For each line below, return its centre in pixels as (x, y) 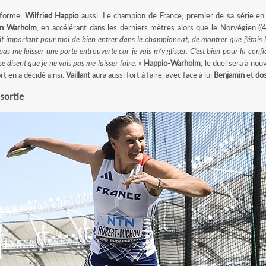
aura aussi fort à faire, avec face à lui (152, 75)
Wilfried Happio (52, 15)
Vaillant (78, 75)
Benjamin (229, 75)
